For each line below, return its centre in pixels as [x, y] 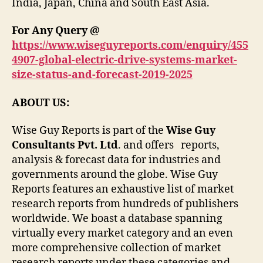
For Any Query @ [56, 31]
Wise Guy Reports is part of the [89, 131]
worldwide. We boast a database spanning [117, 219]
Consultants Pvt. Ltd [65, 146]
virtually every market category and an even [122, 234]
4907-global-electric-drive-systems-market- [124, 60]
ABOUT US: [41, 103]
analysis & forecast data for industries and [116, 160]
